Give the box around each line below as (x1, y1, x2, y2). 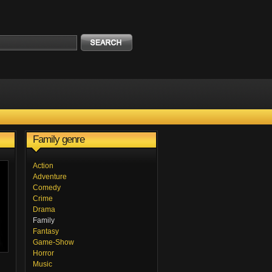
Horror (33, 249, 54, 257)
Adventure (33, 172, 67, 181)
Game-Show (33, 238, 74, 246)
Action (33, 161, 53, 170)
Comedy (33, 183, 61, 192)
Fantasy (33, 227, 59, 236)
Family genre (33, 134, 84, 145)
